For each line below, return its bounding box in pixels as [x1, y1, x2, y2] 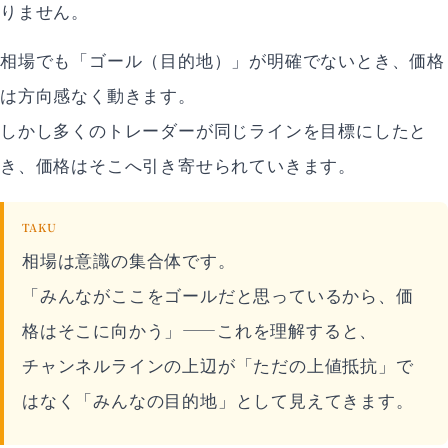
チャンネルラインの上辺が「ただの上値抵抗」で [22, 352, 414, 377]
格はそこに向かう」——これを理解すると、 [22, 317, 378, 342]
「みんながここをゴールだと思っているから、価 [22, 282, 414, 307]
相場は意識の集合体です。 [22, 247, 236, 272]
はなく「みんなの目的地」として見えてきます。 [22, 387, 414, 412]
